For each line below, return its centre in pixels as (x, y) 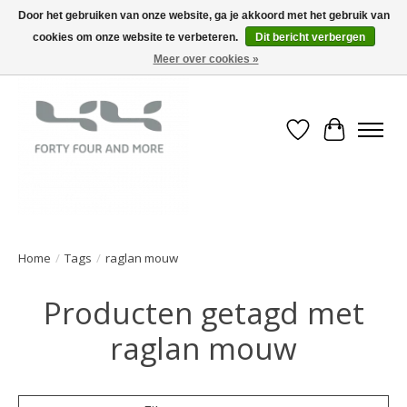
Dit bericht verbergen (310, 37)
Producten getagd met (203, 313)
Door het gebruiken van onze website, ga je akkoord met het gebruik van (203, 15)
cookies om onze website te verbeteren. (136, 37)
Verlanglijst (336, 139)
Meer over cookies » (206, 59)
